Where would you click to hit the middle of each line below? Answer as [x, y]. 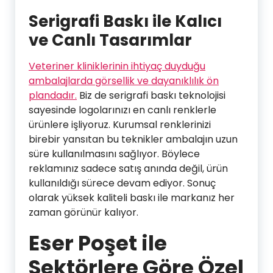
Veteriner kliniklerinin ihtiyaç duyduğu [117, 66]
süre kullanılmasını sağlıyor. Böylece [114, 154]
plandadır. [53, 95]
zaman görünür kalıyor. [83, 212]
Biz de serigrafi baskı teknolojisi [151, 95]
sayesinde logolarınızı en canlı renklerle [122, 110]
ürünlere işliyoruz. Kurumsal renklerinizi [120, 124]
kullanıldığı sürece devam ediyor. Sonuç [122, 183]
